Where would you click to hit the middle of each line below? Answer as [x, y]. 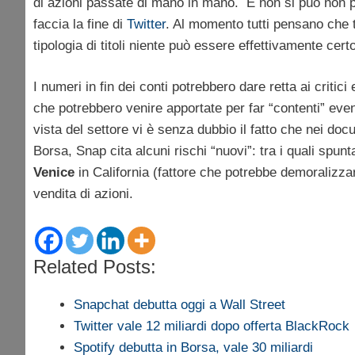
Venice [54, 173]
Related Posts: [95, 266]
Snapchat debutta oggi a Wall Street [179, 304]
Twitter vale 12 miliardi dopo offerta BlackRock [212, 326]
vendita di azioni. [83, 194]
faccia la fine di [80, 24]
